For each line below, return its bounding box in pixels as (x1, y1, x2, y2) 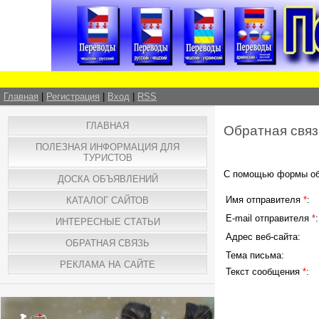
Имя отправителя (226, 194, 303, 205)
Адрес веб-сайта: (226, 231, 300, 242)
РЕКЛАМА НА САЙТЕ (60, 259, 155, 270)
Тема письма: (226, 250, 284, 261)
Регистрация (46, 91, 100, 102)
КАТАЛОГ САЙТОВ (66, 195, 149, 206)
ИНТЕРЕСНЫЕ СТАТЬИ (55, 216, 160, 227)
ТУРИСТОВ (83, 152, 132, 163)
